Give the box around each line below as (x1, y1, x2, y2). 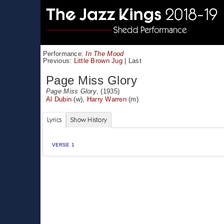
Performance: (42, 49, 86, 57)
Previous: (42, 56, 74, 64)
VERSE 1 (51, 142, 75, 147)
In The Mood (85, 49, 124, 57)
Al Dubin (45, 95, 72, 103)
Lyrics (46, 116, 62, 123)
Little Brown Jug (73, 56, 122, 64)
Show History (70, 116, 107, 123)
